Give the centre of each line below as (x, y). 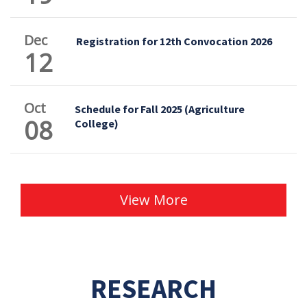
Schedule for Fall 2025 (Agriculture (160, 109)
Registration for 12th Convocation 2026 (174, 41)
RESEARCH (153, 288)
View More (153, 199)
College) (97, 123)
